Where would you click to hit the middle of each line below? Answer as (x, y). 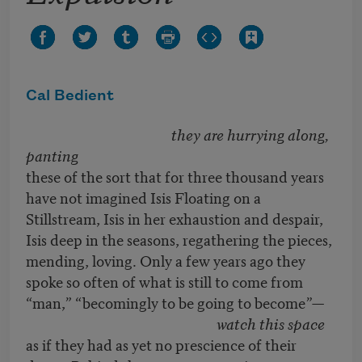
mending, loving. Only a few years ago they (166, 260)
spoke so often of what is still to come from (164, 281)
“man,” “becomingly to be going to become (166, 302)
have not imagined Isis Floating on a (143, 197)
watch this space (271, 323)
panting (52, 155)
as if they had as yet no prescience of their (161, 344)
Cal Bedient (70, 97)
